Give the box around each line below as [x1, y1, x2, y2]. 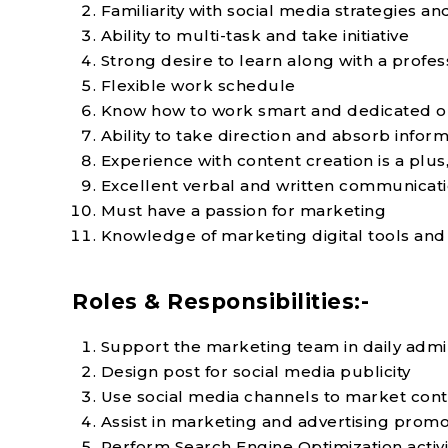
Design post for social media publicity [100, 361, 411, 381]
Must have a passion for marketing [100, 200, 387, 220]
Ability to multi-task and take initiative [100, 25, 410, 45]
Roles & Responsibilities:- [72, 288, 369, 314]
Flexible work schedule [100, 75, 296, 95]
